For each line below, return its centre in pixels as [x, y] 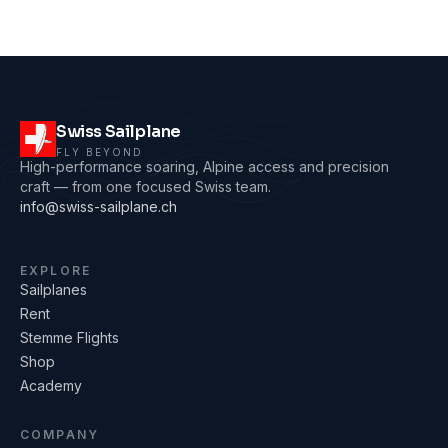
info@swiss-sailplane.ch [98, 207]
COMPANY [60, 435]
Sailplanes [53, 290]
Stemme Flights [69, 338]
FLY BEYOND [99, 152]
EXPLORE [56, 271]
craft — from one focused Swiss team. [145, 187]
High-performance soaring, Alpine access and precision [204, 167]
